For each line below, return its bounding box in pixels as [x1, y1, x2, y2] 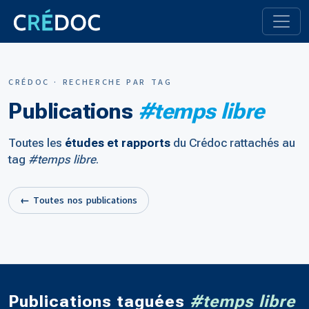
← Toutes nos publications [20, 194, 137, 207]
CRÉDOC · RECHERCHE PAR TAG [8, 77, 172, 88]
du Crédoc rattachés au [170, 136, 295, 150]
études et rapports [65, 136, 170, 150]
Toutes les [8, 136, 65, 150]
